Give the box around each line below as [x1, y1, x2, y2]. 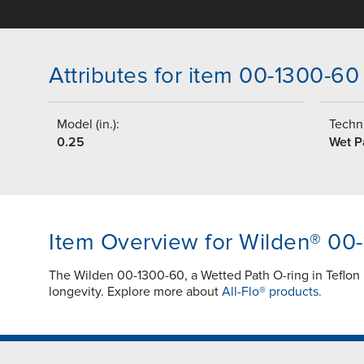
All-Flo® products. [222, 283, 322, 300]
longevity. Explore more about [49, 283, 222, 300]
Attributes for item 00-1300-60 [49, 61, 359, 89]
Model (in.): [57, 115, 119, 132]
